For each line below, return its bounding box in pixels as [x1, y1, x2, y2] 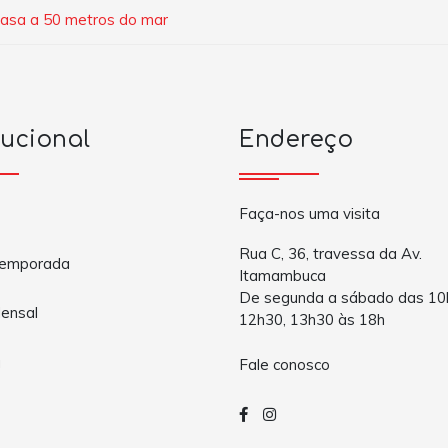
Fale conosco [239, 355, 330, 375]
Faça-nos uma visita [239, 203, 380, 223]
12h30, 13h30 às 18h [239, 309, 385, 329]
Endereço [239, 126, 353, 152]
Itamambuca [239, 265, 326, 285]
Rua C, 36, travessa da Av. [239, 243, 422, 263]
